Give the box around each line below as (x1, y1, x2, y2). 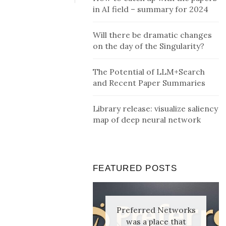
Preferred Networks (116, 205, 196, 215)
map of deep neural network (93, 115, 201, 125)
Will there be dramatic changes (93, 30, 212, 40)
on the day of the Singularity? (93, 41, 204, 51)
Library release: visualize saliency (93, 103, 218, 114)
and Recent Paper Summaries (93, 78, 205, 88)
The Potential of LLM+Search (93, 67, 205, 77)
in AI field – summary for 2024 (93, 4, 208, 14)
